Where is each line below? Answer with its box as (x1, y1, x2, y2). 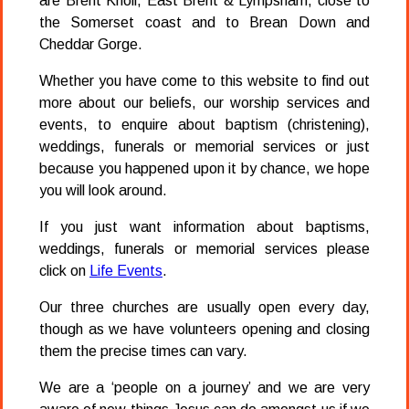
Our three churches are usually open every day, (39, 299, 370, 315)
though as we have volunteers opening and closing (39, 320, 370, 337)
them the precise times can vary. (39, 342, 247, 359)
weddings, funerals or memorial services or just (39, 138, 370, 154)
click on (39, 262, 89, 278)
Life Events (89, 262, 163, 278)
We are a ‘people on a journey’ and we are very (39, 379, 370, 395)
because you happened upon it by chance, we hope (39, 160, 370, 176)
